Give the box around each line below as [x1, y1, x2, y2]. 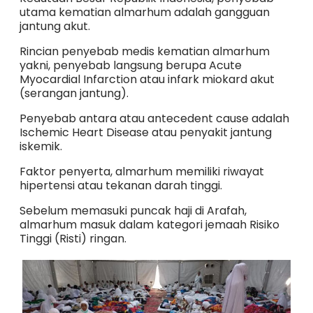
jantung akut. [19, 17, 90, 34]
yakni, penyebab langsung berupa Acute [19, 57, 242, 73]
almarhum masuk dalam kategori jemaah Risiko [19, 216, 279, 233]
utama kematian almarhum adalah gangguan [19, 3, 270, 20]
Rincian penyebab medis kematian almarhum [19, 43, 270, 59]
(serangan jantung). [19, 85, 129, 101]
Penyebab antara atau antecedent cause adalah [19, 110, 289, 126]
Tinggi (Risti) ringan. [19, 230, 126, 247]
